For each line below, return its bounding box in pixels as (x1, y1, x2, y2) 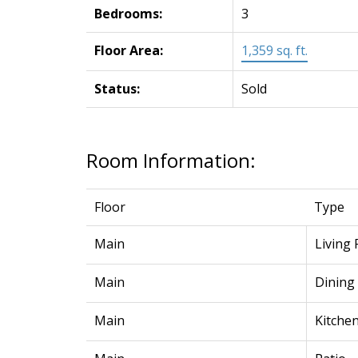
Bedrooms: (93, 5, 162, 23)
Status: (93, 80, 140, 98)
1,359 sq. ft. (241, 42, 308, 60)
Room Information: (86, 147, 256, 174)
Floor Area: (93, 42, 163, 60)
